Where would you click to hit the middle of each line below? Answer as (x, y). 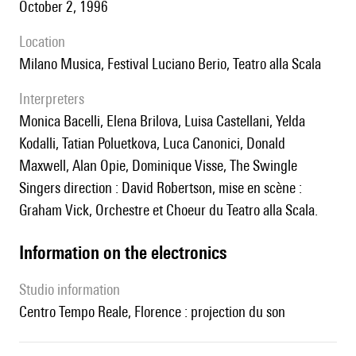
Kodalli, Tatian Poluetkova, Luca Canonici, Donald (152, 143)
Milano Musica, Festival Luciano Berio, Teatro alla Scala (176, 64)
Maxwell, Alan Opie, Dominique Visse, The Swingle (158, 166)
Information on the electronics (125, 253)
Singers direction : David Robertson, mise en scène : (161, 188)
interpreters (54, 99)
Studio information (73, 290)
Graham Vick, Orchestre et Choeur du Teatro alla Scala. (168, 210)
